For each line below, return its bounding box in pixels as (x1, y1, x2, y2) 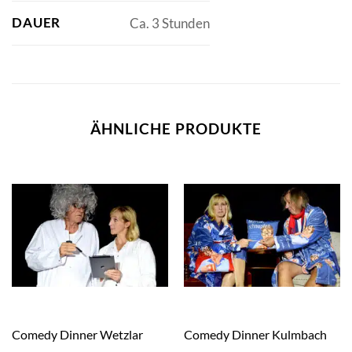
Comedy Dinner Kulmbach (183, 326, 327, 342)
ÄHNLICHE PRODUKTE (90, 119, 262, 138)
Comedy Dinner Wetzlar (11, 326, 143, 342)
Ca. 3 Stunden (129, 15, 210, 32)
